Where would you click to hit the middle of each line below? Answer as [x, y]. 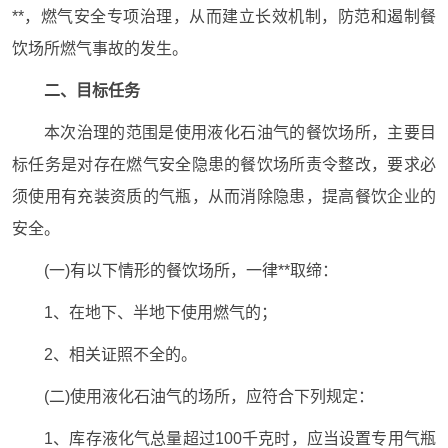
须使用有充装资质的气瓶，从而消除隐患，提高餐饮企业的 [224, 196]
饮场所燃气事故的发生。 [100, 48]
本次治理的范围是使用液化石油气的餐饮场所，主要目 [240, 132]
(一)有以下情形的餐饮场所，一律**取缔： [191, 270]
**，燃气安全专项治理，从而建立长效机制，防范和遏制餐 [224, 16]
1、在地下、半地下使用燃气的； [160, 312]
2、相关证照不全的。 [120, 354]
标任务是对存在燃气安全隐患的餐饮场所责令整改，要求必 [224, 164]
